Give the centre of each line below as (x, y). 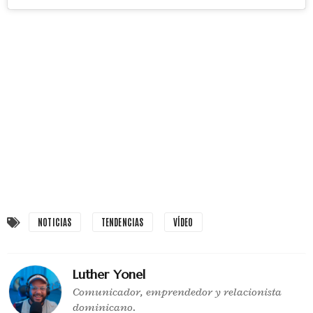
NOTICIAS (55, 221)
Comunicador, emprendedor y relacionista (177, 292)
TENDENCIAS (122, 221)
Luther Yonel (109, 274)
